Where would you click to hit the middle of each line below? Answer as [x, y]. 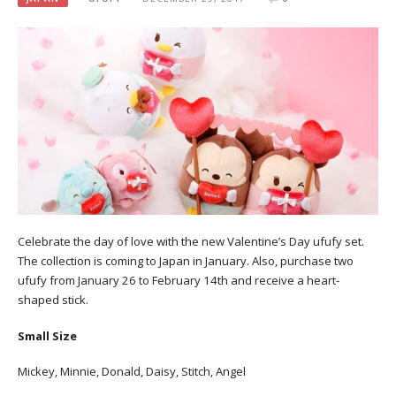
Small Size [47, 335]
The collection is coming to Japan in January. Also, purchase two [186, 260]
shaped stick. [53, 299]
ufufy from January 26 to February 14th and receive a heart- [179, 280]
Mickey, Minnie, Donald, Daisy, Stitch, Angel [132, 372]
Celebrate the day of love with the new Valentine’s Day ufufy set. [191, 241]
